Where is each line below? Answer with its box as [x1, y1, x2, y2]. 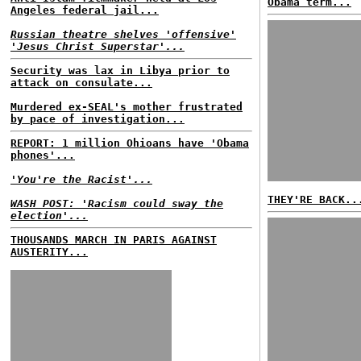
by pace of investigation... [10, 113, 185, 125]
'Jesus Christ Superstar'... [10, 40, 185, 52]
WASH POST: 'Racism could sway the [10, 197, 223, 210]
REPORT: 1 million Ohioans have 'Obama [10, 137, 249, 149]
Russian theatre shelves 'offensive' [10, 28, 236, 40]
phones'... [10, 149, 75, 161]
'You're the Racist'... [10, 173, 152, 185]
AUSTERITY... [10, 246, 88, 258]
